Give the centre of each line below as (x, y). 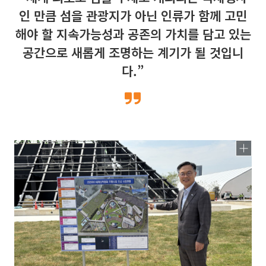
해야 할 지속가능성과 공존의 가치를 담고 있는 (133, 34)
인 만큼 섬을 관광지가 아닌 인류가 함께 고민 (133, 15)
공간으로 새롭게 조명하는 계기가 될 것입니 (133, 52)
